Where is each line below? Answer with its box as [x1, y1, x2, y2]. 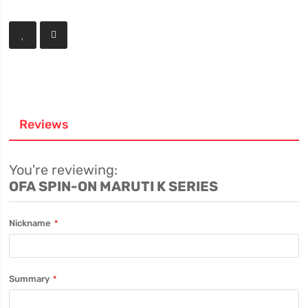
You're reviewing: [9, 162, 118, 179]
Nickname [9, 218, 52, 229]
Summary [9, 274, 50, 285]
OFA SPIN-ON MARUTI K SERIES [9, 178, 219, 195]
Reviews [19, 117, 69, 132]
